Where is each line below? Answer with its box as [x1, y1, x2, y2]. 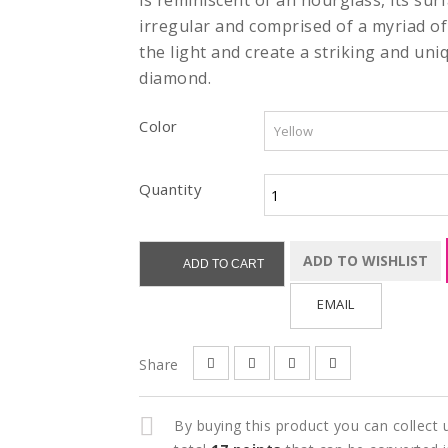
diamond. [139, 67, 211, 89]
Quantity [139, 179, 202, 199]
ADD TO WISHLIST [303, 251, 428, 270]
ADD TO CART [183, 257, 264, 271]
